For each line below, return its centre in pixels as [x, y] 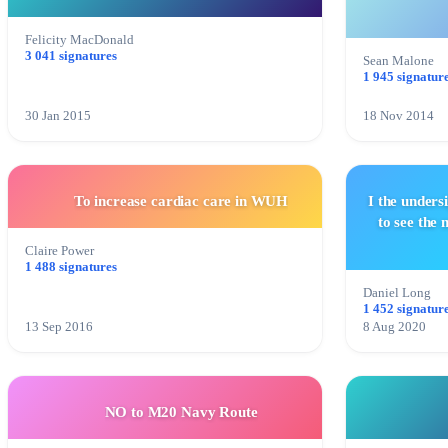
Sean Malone [398, 61]
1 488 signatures [71, 267]
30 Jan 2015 [58, 116]
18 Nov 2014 [398, 116]
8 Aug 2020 [394, 327]
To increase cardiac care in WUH [181, 201]
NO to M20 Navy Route [181, 412]
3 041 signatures [71, 56]
